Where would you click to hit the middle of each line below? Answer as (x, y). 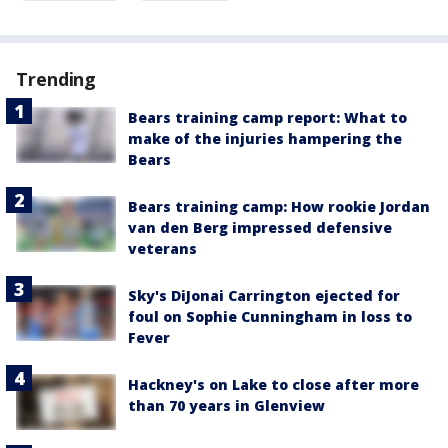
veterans (162, 248)
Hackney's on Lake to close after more (273, 384)
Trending (56, 79)
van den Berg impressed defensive (260, 227)
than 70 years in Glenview (226, 405)
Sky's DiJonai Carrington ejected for (264, 295)
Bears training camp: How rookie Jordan (279, 206)
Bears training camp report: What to (267, 117)
